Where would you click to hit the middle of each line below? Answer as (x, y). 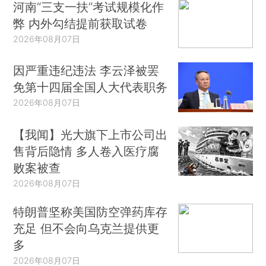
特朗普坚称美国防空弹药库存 (91, 211)
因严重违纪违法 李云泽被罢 (86, 71)
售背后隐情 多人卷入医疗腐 (86, 151)
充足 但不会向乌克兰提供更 (86, 228)
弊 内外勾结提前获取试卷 (80, 23)
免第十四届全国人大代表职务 (91, 87)
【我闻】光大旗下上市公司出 (91, 134)
